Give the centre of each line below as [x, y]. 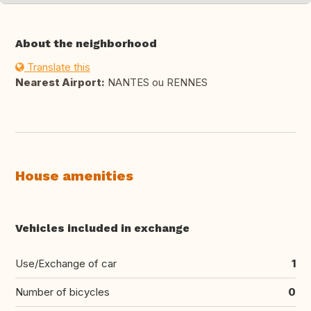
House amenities [74, 176]
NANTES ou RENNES [156, 83]
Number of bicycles [62, 292]
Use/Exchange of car [66, 264]
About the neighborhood [86, 44]
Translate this [57, 67]
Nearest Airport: [60, 83]
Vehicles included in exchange [102, 228]
